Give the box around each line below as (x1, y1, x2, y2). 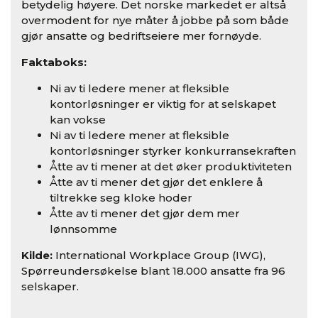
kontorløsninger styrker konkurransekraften (50, 143, 296, 158)
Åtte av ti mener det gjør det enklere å (50, 175, 263, 189)
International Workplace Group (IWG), (53, 248, 265, 262)
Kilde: (21, 248, 53, 262)
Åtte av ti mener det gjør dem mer (50, 206, 240, 220)
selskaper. (21, 279, 79, 293)
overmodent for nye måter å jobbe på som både (21, 13, 289, 27)
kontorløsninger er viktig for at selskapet (50, 97, 276, 111)
